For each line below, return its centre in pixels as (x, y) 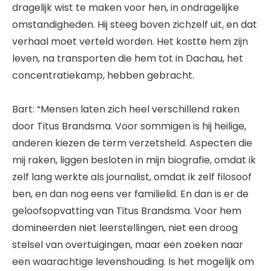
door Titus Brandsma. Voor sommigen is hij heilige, (129, 126)
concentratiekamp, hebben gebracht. (103, 76)
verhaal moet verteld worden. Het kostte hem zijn (130, 42)
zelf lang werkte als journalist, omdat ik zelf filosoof (132, 177)
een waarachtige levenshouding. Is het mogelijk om (133, 262)
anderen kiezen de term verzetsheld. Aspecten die (132, 143)
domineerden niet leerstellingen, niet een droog (125, 228)
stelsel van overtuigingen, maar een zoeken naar (128, 245)
